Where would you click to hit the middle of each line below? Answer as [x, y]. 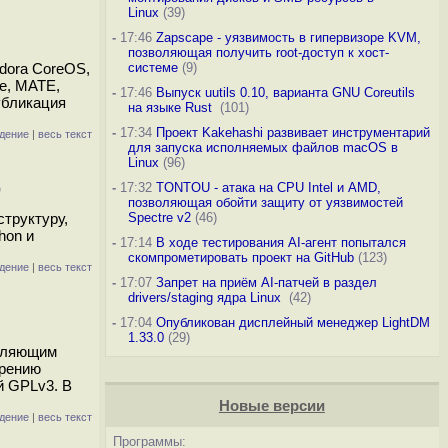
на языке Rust [171, 107]
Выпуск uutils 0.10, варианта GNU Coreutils [285, 92]
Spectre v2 [159, 217]
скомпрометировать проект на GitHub [240, 257]
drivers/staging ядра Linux [206, 297]
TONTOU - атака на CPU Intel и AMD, [268, 187]
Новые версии [271, 406]
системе [152, 67]
